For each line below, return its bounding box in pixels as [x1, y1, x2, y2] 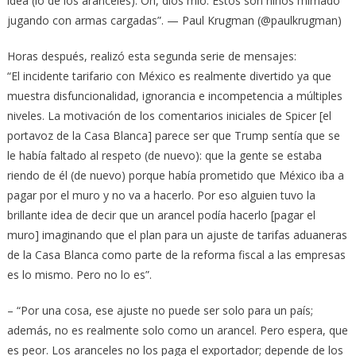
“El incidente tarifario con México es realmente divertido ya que [6, 68, 331, 83]
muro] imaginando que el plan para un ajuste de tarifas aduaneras [6, 226, 347, 242]
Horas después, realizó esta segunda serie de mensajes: [6, 48, 296, 64]
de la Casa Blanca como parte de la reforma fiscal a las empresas [6, 246, 346, 262]
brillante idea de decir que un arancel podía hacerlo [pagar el [6, 207, 315, 222]
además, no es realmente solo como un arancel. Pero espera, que [6, 322, 348, 338]
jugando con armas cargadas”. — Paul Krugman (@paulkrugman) [6, 12, 342, 28]
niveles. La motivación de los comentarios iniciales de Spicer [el [6, 107, 331, 123]
